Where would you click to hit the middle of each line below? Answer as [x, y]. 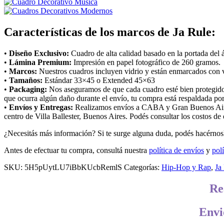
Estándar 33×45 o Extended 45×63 [99, 80]
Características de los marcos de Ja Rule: [110, 32]
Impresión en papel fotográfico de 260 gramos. [146, 62]
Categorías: [143, 167]
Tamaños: [26, 80]
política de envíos [176, 150]
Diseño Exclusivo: [39, 53]
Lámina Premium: [40, 62]
